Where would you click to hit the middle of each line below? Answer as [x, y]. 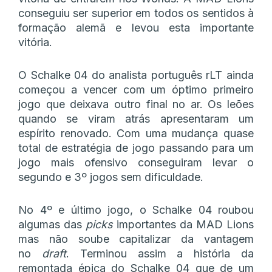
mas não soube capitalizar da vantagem [136, 239]
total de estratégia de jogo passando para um [136, 148]
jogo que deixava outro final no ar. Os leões [136, 104]
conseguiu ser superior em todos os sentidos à [136, 13]
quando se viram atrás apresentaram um [136, 118]
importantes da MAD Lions [185, 224]
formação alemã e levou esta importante [136, 27]
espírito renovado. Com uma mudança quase [136, 133]
